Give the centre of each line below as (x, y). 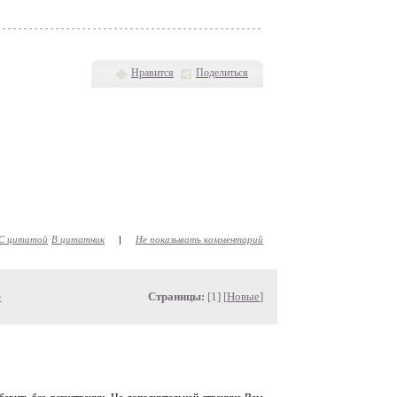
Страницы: (176, 296)
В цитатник (78, 239)
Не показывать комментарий (199, 239)
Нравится (152, 73)
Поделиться (222, 73)
